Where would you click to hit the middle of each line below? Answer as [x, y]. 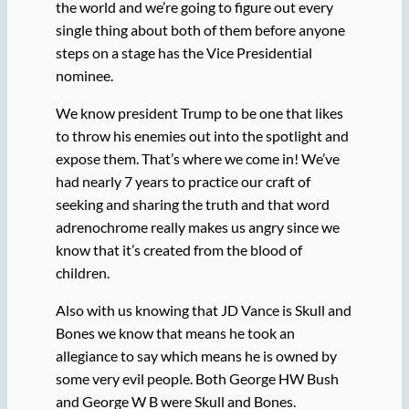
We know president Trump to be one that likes [199, 112]
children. [84, 272]
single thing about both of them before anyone [200, 29]
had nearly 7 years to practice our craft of [183, 181]
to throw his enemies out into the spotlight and [202, 135]
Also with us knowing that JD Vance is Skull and [203, 310]
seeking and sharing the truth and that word [192, 204]
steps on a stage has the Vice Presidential [184, 52]
